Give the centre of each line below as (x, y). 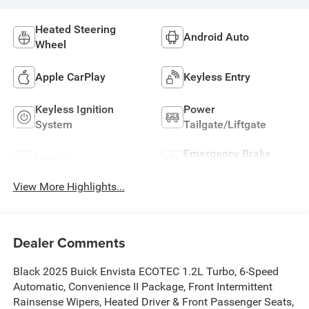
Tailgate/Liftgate (225, 124)
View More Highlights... (69, 186)
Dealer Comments (69, 243)
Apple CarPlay (70, 77)
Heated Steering (75, 29)
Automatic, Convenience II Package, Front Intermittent (142, 287)
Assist (199, 168)
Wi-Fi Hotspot (68, 161)
